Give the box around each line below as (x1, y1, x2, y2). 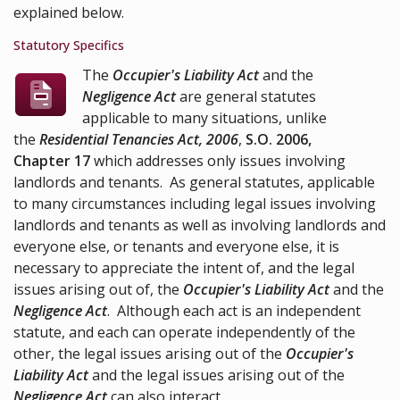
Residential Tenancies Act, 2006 (39, 129, 238, 150)
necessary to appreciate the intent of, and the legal (13, 258, 354, 279)
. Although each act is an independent (107, 301, 361, 321)
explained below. (13, 3, 124, 23)
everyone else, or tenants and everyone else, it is (13, 237, 339, 257)
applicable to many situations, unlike (82, 108, 328, 129)
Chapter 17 (13, 151, 90, 171)
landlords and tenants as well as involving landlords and (13, 215, 386, 236)
